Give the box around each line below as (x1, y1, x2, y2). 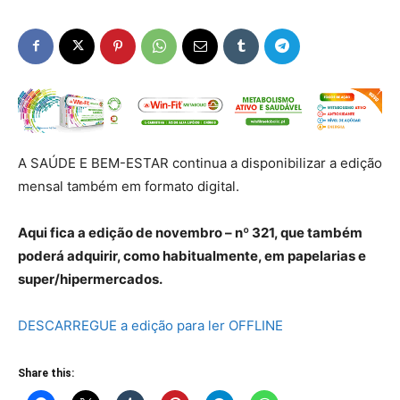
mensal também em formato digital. (18, 177, 239, 195)
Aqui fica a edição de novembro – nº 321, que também (18, 223, 362, 241)
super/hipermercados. (18, 270, 162, 287)
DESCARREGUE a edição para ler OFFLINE (18, 316, 283, 334)
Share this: (18, 366, 74, 379)
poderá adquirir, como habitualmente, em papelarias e (18, 246, 366, 264)
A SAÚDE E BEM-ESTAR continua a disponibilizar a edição (18, 154, 382, 171)
